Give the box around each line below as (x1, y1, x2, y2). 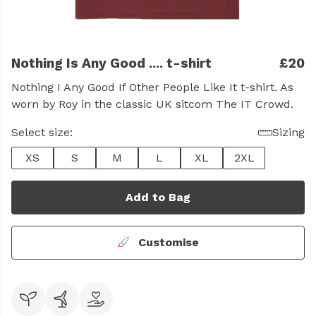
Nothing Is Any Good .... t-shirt (11, 55, 212, 71)
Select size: (11, 126, 73, 139)
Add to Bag (126, 190, 190, 204)
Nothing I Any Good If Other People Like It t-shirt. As (11, 80, 293, 94)
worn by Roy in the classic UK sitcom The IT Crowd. (11, 97, 293, 111)
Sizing (272, 126, 305, 139)
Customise (134, 236, 199, 249)
